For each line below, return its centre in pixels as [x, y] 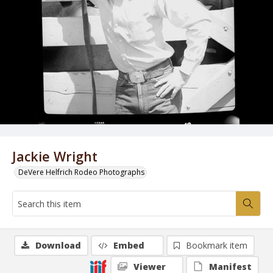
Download [58, 245]
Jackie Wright [55, 156]
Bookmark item [217, 245]
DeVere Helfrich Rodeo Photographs [81, 172]
